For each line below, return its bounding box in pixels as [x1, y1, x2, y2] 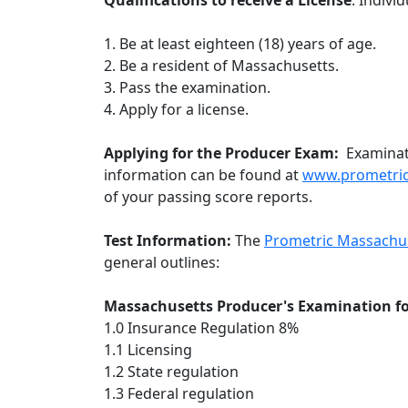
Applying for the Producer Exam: [104, 143, 346, 164]
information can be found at [104, 165, 302, 186]
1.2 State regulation [104, 362, 239, 382]
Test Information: [104, 230, 235, 251]
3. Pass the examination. [104, 77, 270, 98]
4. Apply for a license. [104, 99, 249, 120]
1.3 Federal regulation [104, 383, 254, 404]
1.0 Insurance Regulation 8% [104, 318, 299, 339]
